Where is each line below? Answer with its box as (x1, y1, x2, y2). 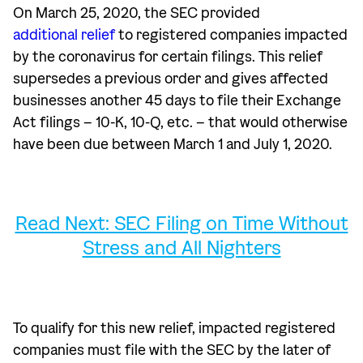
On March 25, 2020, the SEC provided (13, 4, 260, 23)
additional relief (13, 26, 115, 45)
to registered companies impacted (115, 26, 348, 45)
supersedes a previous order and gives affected (13, 70, 328, 88)
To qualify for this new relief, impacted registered (13, 319, 335, 338)
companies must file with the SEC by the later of (13, 341, 331, 360)
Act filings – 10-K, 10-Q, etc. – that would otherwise (13, 113, 348, 132)
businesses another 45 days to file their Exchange (13, 92, 341, 110)
